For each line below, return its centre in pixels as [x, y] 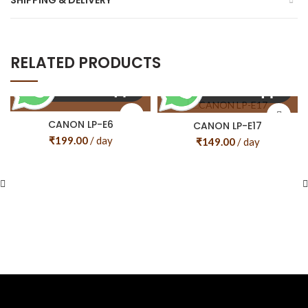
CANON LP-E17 [228, 125]
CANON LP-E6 [80, 125]
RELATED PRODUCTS [86, 63]
